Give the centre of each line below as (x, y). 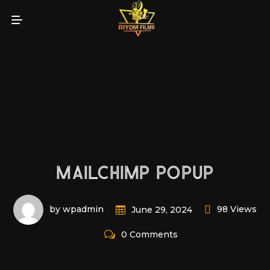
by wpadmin (77, 209)
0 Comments (149, 234)
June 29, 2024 (162, 209)
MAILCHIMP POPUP (135, 174)
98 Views (237, 209)
